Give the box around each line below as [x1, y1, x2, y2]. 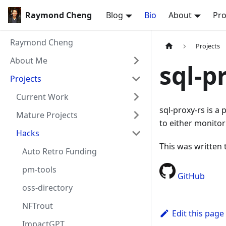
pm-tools [22, 164, 56, 175]
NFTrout [22, 200, 53, 211]
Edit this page [172, 208, 224, 219]
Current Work [16, 91, 69, 102]
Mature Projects [16, 109, 78, 121]
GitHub [176, 171, 205, 182]
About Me [10, 55, 47, 66]
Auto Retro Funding [22, 146, 97, 157]
